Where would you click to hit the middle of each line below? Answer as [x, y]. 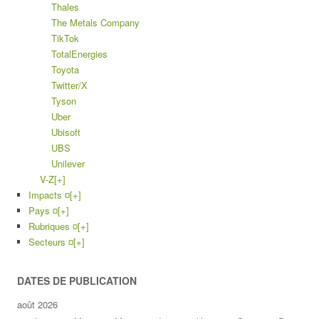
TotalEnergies [79, 54]
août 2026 [37, 304]
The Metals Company [95, 22]
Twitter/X [69, 85]
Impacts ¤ [49, 195]
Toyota [65, 69]
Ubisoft [66, 132]
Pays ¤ [43, 210]
